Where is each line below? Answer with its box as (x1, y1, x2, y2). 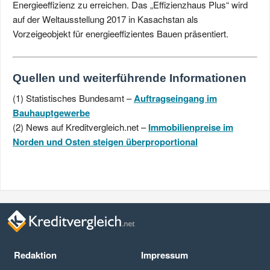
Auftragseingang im (134, 91, 217, 105)
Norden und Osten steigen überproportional (13, 134, 198, 148)
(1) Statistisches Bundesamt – (13, 91, 134, 104)
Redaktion (13, 248, 57, 262)
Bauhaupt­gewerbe (13, 105, 90, 119)
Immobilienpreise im (148, 120, 233, 134)
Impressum (141, 248, 188, 262)
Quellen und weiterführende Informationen (13, 71, 246, 84)
